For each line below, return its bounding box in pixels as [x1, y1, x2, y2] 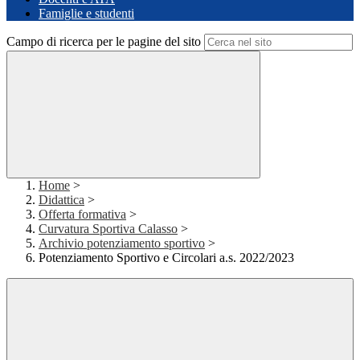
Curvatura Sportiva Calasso [39, 222, 178, 236]
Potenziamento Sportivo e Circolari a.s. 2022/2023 [39, 251, 294, 265]
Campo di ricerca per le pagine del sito [6, 35, 201, 49]
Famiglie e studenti [39, 6, 134, 21]
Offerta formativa [39, 207, 126, 222]
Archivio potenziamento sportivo [39, 236, 205, 251]
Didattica [39, 193, 84, 207]
